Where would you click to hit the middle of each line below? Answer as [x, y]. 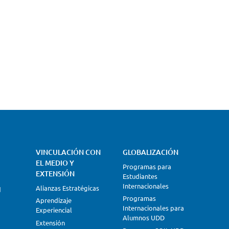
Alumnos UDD [143, 218]
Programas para [147, 166]
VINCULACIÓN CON [68, 152]
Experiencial [54, 210]
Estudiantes [140, 176]
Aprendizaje [53, 200]
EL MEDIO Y [55, 163]
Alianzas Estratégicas [67, 188]
